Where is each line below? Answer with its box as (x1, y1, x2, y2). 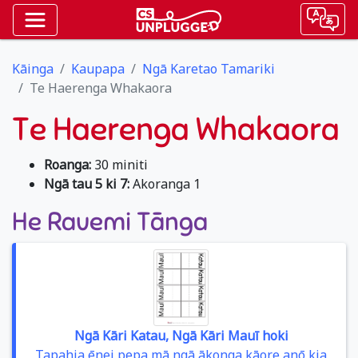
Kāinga (12, 60, 54, 78)
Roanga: (44, 156, 91, 173)
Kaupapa (71, 60, 125, 78)
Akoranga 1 (129, 175, 201, 193)
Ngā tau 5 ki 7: (44, 175, 129, 193)
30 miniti (91, 156, 148, 173)
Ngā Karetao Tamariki (142, 60, 275, 78)
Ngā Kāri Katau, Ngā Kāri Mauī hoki (74, 327, 288, 344)
